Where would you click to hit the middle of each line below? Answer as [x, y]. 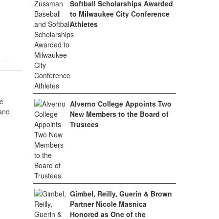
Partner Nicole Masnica [109, 204]
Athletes [84, 24]
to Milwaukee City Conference [120, 14]
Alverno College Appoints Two [121, 104]
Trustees [85, 124]
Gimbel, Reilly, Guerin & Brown [121, 194]
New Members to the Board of [120, 114]
